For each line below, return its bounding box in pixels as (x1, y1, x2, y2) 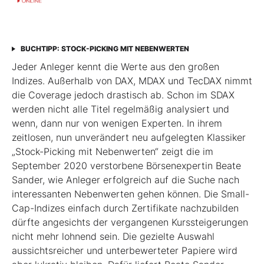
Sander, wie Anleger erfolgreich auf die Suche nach (12, 174, 239, 186)
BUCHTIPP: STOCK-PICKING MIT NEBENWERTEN (21, 44, 189, 54)
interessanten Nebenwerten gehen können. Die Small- (12, 188, 249, 200)
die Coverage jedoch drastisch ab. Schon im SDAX (12, 89, 235, 101)
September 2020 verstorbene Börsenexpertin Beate (12, 160, 241, 172)
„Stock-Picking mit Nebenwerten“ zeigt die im (12, 146, 213, 158)
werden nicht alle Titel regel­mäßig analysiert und (12, 103, 229, 115)
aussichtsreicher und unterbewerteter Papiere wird (12, 245, 237, 257)
